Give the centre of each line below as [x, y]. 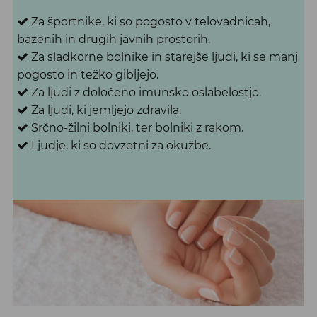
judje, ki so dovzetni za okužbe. [124, 145]
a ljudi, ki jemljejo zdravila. [109, 110]
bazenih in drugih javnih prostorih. [113, 39]
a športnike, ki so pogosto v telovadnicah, [154, 21]
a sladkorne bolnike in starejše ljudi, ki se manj [168, 57]
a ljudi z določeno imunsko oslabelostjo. [149, 92]
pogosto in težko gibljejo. [87, 74]
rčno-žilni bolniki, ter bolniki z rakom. [140, 127]
